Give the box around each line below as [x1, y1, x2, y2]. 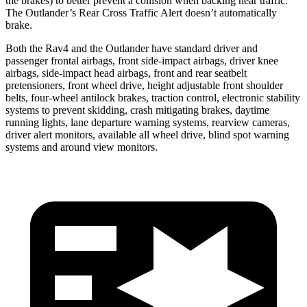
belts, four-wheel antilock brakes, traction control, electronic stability [5, 91, 300, 103]
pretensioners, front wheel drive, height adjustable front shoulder [5, 79, 283, 91]
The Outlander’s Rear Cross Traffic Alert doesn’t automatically [5, 6, 277, 19]
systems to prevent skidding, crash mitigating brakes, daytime [5, 103, 269, 116]
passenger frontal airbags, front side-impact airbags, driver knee [5, 54, 278, 66]
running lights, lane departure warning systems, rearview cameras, [5, 116, 290, 128]
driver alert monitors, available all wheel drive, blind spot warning [5, 128, 289, 140]
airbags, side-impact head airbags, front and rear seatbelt [5, 66, 247, 79]
